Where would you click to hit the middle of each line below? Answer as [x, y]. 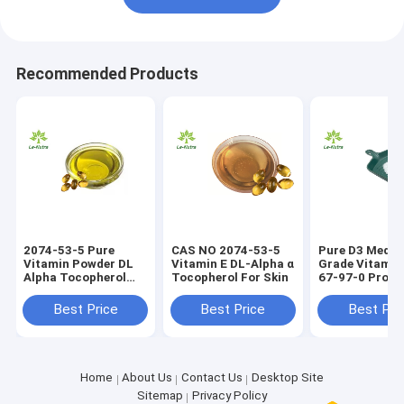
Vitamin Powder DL [79, 264]
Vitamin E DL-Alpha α [232, 264]
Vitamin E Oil [61, 291]
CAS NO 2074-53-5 [225, 251]
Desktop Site [287, 378]
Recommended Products [107, 74]
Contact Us [211, 378]
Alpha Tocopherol [75, 278]
